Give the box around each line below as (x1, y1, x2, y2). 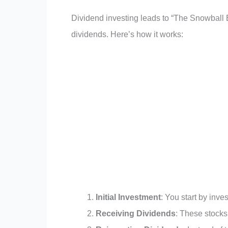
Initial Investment (96, 193, 161, 202)
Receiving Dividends (96, 209, 176, 218)
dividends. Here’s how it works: (71, 30, 183, 39)
